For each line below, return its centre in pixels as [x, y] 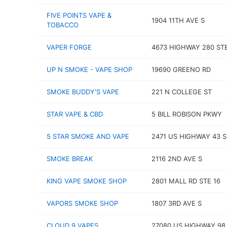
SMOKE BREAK [70, 159]
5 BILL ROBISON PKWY [186, 114]
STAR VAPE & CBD [75, 114]
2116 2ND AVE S [177, 159]
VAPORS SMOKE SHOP [82, 203]
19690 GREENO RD [181, 69]
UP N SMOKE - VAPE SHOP [89, 69]
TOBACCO [63, 25]
